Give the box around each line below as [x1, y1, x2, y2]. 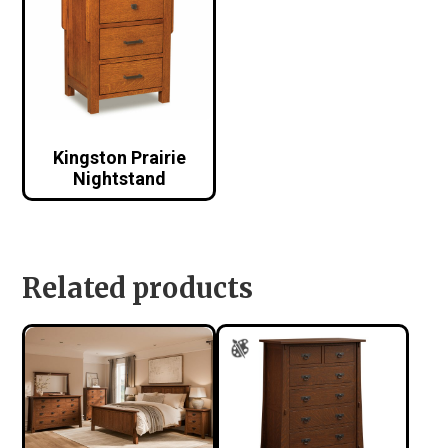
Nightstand [72, 167, 166, 189]
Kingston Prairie [52, 146, 186, 168]
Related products [22, 271, 254, 306]
